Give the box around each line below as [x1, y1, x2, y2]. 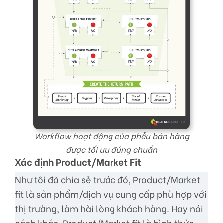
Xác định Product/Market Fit [15, 154, 141, 169]
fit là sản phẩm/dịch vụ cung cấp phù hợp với [15, 187, 207, 201]
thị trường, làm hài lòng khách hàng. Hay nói [15, 202, 203, 215]
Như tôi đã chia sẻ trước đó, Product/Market [15, 173, 200, 186]
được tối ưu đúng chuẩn [66, 143, 157, 155]
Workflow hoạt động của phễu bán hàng [34, 130, 189, 142]
